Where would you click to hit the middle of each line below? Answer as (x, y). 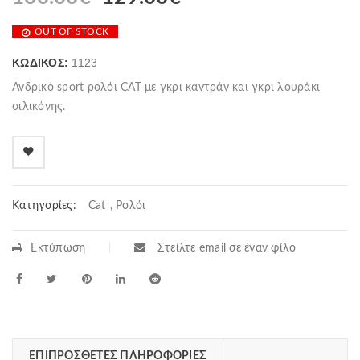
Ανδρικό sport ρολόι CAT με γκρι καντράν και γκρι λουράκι (166, 88)
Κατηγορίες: (44, 206)
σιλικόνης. (39, 107)
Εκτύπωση (58, 248)
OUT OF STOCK (72, 31)
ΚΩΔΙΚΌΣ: (42, 63)
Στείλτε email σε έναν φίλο (225, 248)
